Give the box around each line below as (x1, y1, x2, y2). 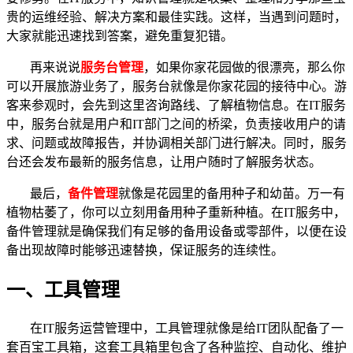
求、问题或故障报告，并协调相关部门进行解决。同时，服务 (6, 136, 347, 150)
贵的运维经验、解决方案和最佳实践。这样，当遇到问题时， (6, 9, 347, 24)
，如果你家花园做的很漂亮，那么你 (143, 60, 345, 74)
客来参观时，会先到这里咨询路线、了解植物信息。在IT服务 (6, 98, 346, 112)
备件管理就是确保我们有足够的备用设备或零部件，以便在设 (6, 224, 347, 238)
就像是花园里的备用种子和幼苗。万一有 (118, 186, 345, 200)
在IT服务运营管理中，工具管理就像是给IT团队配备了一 (30, 321, 344, 335)
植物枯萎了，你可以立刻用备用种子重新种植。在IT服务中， (6, 205, 346, 219)
